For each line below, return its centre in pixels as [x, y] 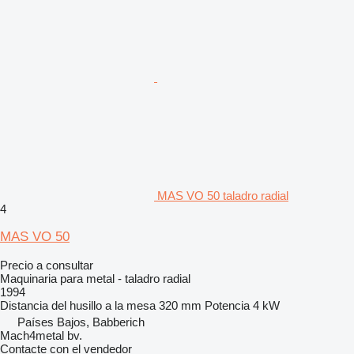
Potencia [227, 305]
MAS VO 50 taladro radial [223, 195]
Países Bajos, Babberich [81, 322]
